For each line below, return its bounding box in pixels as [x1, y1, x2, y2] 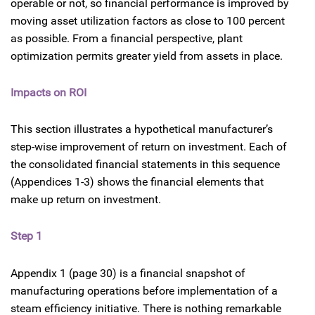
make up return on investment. [11, 193, 161, 207]
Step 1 [11, 229, 42, 243]
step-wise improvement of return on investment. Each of [11, 140, 287, 154]
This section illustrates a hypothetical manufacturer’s [11, 122, 273, 136]
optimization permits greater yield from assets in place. [11, 49, 283, 63]
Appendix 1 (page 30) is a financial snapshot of [11, 266, 245, 280]
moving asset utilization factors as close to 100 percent [11, 13, 285, 27]
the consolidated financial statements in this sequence [11, 157, 280, 172]
